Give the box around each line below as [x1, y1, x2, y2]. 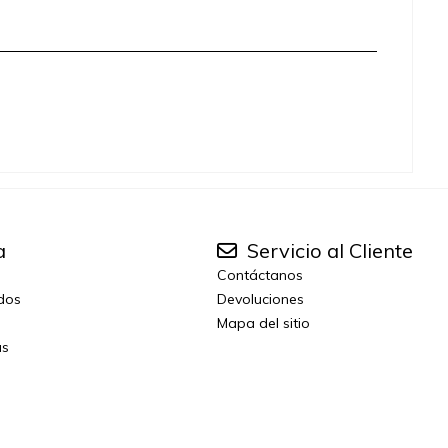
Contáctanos [216, 266, 303, 285]
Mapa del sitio [216, 314, 310, 333]
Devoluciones [216, 290, 304, 309]
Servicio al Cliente [241, 238, 413, 264]
